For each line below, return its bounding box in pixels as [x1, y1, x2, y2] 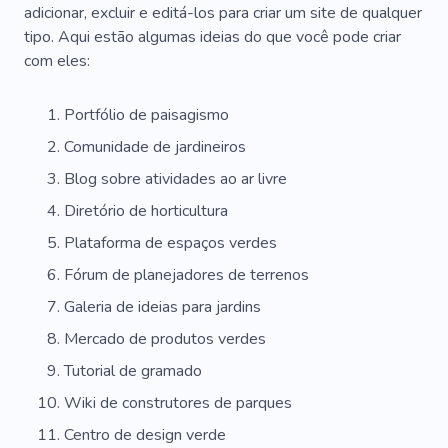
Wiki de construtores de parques [64, 392, 292, 415]
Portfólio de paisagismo [64, 104, 229, 127]
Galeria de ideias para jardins [64, 296, 261, 319]
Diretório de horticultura [64, 200, 228, 223]
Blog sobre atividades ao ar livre [64, 168, 287, 191]
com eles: [24, 50, 90, 73]
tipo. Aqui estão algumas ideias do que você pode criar [24, 26, 401, 49]
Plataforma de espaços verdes [64, 232, 277, 255]
